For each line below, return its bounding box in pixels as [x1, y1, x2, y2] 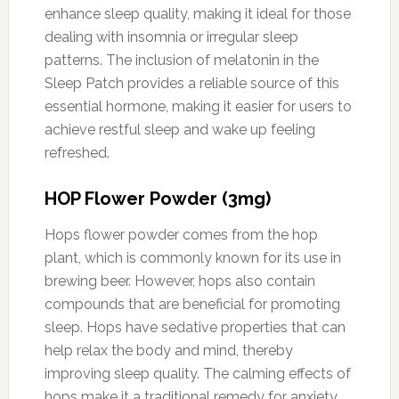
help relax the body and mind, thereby [44, 341, 293, 359]
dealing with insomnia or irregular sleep [44, 28, 298, 45]
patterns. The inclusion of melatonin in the [44, 51, 319, 69]
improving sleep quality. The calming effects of [44, 364, 351, 382]
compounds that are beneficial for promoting [44, 295, 340, 313]
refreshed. [44, 143, 110, 161]
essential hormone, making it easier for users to [44, 97, 352, 115]
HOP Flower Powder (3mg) [44, 187, 271, 209]
